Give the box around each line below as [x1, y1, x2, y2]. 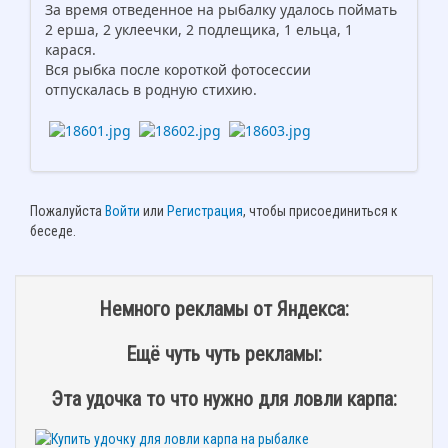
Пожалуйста [30, 203, 105, 220]
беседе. [30, 223, 76, 240]
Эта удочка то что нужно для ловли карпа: [51, 386, 397, 411]
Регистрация [167, 203, 243, 220]
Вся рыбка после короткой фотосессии [45, 60, 311, 80]
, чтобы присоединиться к [243, 203, 398, 220]
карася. [45, 40, 96, 60]
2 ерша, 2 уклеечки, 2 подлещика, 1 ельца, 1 [45, 20, 353, 40]
